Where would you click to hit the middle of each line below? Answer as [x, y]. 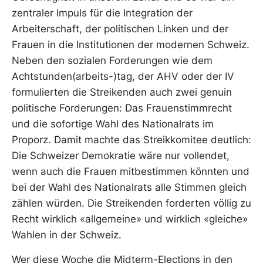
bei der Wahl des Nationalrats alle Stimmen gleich [129, 188]
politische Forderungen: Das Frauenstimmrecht [122, 108]
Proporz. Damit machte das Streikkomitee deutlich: [131, 140]
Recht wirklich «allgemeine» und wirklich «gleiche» [130, 219]
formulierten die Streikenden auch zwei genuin [122, 92]
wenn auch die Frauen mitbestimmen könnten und [131, 172]
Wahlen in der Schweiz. [68, 235]
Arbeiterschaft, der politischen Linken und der [120, 29]
